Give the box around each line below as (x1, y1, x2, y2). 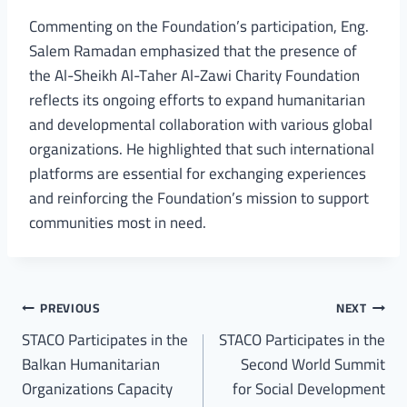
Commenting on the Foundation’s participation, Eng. (29, 11, 369, 41)
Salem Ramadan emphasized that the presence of (29, 35, 357, 65)
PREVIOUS (40, 296, 101, 321)
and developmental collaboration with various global (29, 109, 372, 139)
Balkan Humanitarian (22, 349, 160, 379)
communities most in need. (29, 207, 206, 237)
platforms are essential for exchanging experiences (29, 158, 366, 188)
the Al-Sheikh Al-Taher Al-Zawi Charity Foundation (29, 60, 360, 90)
